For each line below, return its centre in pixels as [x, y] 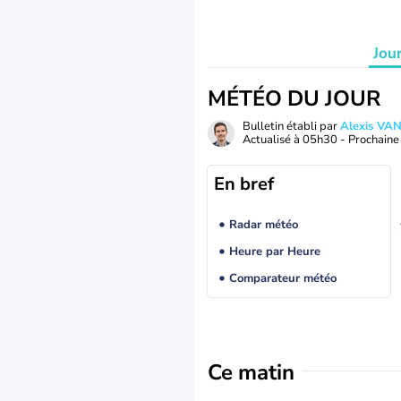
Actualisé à [273, 140]
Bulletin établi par [291, 126]
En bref [244, 184]
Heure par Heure [274, 252]
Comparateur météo [282, 279]
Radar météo [263, 225]
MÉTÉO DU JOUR [294, 98]
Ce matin [251, 372]
